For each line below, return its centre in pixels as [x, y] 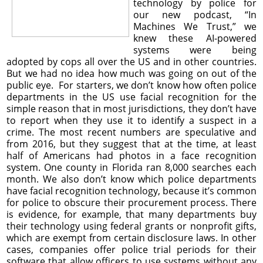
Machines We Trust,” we [195, 26]
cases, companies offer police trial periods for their [131, 249]
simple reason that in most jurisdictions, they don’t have [131, 108]
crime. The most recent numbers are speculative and [131, 132]
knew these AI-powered [195, 38]
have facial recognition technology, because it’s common [131, 190]
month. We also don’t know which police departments [131, 179]
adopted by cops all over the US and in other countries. [131, 61]
